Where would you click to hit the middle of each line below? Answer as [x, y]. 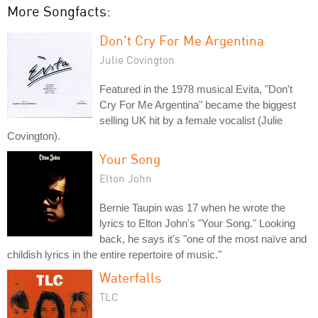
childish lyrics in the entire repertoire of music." [114, 254]
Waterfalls [130, 277]
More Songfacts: [59, 11]
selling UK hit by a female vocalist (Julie [191, 120]
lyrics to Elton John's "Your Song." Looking [197, 223]
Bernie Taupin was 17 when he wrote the [192, 207]
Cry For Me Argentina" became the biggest [198, 104]
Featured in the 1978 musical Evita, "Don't [196, 89]
